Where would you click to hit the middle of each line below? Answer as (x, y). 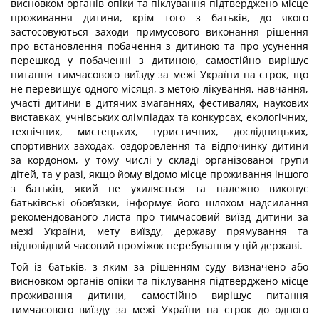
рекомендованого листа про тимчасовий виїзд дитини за (159, 217)
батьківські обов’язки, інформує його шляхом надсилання (159, 203)
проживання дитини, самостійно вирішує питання (159, 295)
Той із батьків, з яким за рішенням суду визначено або (159, 267)
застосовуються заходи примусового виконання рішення (159, 32)
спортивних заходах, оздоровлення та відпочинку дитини (159, 146)
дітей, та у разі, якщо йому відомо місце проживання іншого (159, 174)
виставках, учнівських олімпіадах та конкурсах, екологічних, (159, 117)
